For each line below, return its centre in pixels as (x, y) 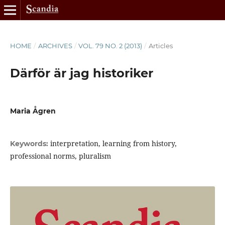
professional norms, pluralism (60, 156)
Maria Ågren (33, 111)
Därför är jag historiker (81, 73)
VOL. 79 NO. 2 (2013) (110, 45)
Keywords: (30, 144)
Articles (160, 45)
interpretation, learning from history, (113, 144)
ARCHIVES (55, 45)
